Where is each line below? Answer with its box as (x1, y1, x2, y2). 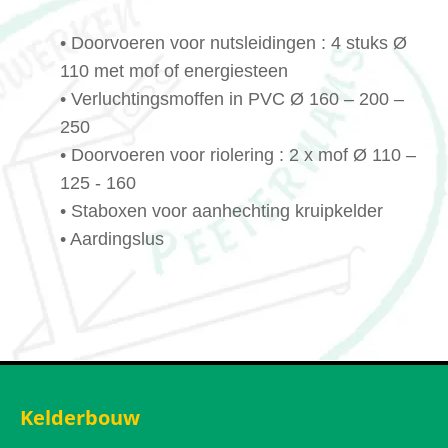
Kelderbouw (20, 404, 140, 432)
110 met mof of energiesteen (60, 61, 288, 82)
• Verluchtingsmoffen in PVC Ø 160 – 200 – (60, 89, 404, 110)
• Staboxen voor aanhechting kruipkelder (60, 201, 383, 222)
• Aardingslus (60, 229, 164, 250)
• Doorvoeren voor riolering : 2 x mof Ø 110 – (60, 145, 416, 166)
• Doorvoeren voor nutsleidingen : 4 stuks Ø (60, 33, 407, 54)
